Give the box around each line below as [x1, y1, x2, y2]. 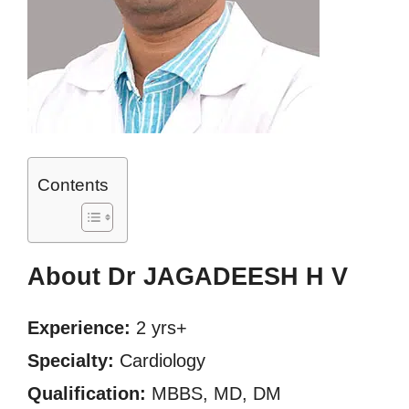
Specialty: [27, 351, 114, 371]
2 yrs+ [131, 318, 187, 338]
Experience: [27, 318, 131, 338]
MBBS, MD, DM [146, 383, 281, 404]
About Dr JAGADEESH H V [27, 263, 348, 290]
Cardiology [114, 351, 205, 371]
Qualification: [27, 383, 146, 404]
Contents [37, 175, 109, 195]
